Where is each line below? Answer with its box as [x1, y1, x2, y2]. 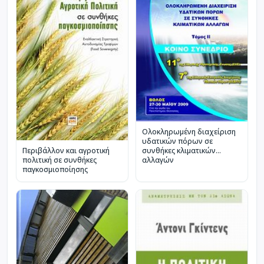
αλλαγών [142, 154, 174, 165]
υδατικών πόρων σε [142, 136, 213, 146]
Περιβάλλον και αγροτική [22, 145, 110, 156]
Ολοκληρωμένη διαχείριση [142, 126, 236, 137]
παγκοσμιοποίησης [22, 164, 88, 174]
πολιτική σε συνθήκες [22, 154, 97, 165]
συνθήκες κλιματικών [142, 145, 216, 156]
